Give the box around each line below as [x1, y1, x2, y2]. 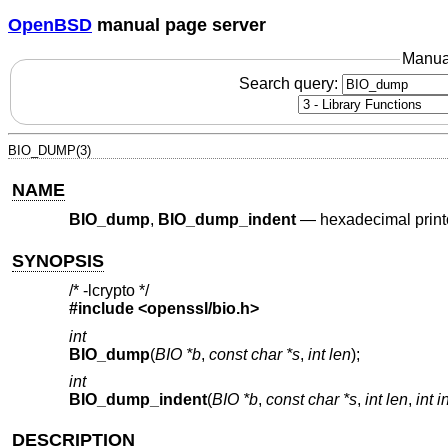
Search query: [238, 74, 342, 92]
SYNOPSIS [12, 250, 105, 271]
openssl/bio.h [146, 300, 250, 318]
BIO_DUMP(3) [8, 142, 91, 158]
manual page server [92, 14, 266, 35]
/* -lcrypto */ [68, 282, 149, 300]
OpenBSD [8, 14, 92, 35]
